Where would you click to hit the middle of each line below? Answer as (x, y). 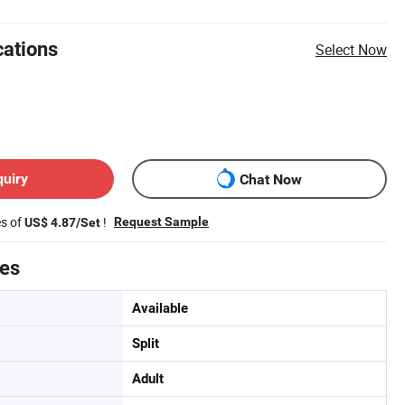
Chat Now (271, 179)
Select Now (351, 50)
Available (160, 308)
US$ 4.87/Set (62, 222)
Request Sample (161, 221)
